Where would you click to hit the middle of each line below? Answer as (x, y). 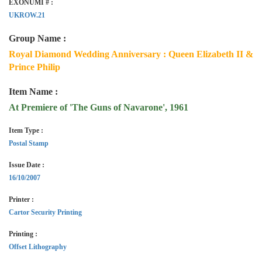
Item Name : (33, 92)
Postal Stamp (29, 143)
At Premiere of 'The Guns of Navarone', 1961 (99, 107)
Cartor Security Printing (45, 212)
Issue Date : (27, 165)
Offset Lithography (38, 247)
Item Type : (26, 130)
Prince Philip (35, 67)
